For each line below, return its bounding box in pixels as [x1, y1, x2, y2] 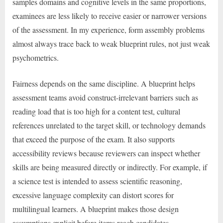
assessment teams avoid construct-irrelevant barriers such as [12, 92, 198, 103]
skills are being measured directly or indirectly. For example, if [12, 161, 207, 172]
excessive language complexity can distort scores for [12, 189, 174, 200]
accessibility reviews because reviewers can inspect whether [12, 147, 200, 158]
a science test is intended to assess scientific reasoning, [12, 175, 182, 186]
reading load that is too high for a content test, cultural [12, 106, 180, 116]
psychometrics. [12, 52, 59, 63]
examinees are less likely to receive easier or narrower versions [12, 10, 207, 21]
